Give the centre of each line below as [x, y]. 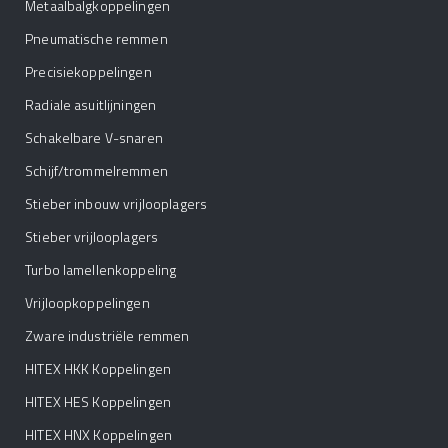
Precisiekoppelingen [88, 71]
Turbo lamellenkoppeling [101, 269]
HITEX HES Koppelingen [98, 401]
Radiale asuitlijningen [91, 104]
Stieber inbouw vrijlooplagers [116, 203]
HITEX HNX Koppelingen [99, 434]
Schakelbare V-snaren [94, 137]
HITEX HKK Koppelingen [98, 368]
